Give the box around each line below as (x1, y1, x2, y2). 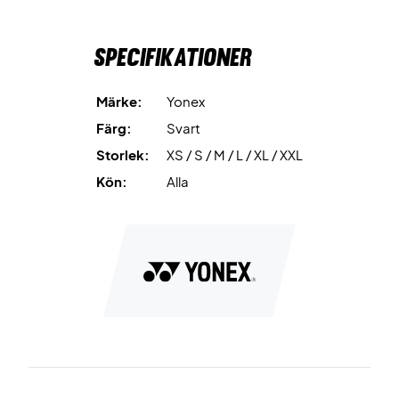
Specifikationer (94, 42, 252, 72)
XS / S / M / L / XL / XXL (167, 146, 303, 163)
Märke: (96, 93, 142, 110)
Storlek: (96, 146, 150, 163)
